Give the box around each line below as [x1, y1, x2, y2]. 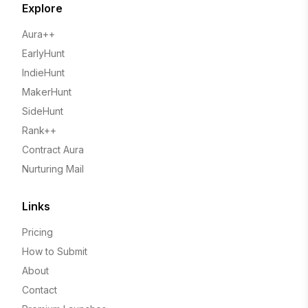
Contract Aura [22, 143, 84, 155]
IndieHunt [22, 66, 65, 78]
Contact [22, 283, 57, 296]
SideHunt [22, 104, 63, 117]
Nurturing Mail [22, 162, 84, 175]
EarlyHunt [22, 47, 65, 59]
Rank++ [22, 124, 56, 136]
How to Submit [22, 245, 87, 257]
